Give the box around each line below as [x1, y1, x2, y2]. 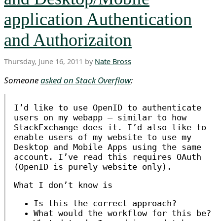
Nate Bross [95, 57, 131, 66]
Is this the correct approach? [34, 198, 177, 208]
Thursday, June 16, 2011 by [4, 57, 95, 66]
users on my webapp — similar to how [14, 112, 186, 122]
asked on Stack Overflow [40, 74, 131, 86]
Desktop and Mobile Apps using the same [14, 142, 201, 152]
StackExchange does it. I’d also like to [14, 122, 206, 132]
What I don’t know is [14, 180, 112, 190]
